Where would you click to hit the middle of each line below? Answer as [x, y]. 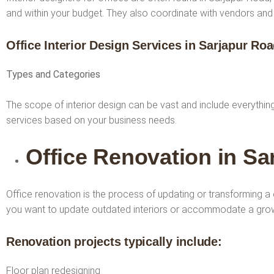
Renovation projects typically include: [114, 241]
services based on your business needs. [91, 120]
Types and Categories [53, 74]
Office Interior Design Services [95, 45]
